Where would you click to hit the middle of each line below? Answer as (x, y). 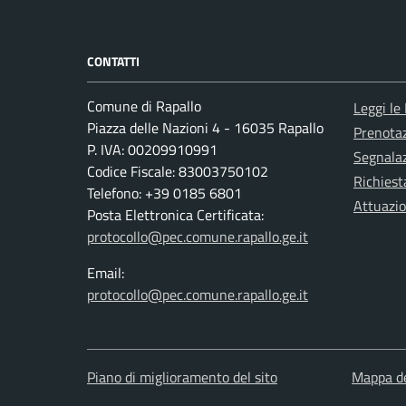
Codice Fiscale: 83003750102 (178, 172)
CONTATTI (113, 62)
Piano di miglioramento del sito (182, 377)
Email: (106, 273)
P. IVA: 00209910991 (152, 150)
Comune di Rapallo (144, 106)
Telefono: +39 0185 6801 (164, 193)
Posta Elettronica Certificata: (175, 215)
